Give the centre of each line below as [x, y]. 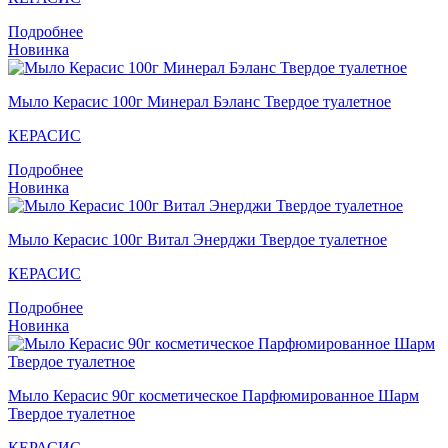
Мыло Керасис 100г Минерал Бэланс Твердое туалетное [199, 101]
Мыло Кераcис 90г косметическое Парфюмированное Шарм [213, 395]
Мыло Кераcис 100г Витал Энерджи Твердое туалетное [197, 239]
